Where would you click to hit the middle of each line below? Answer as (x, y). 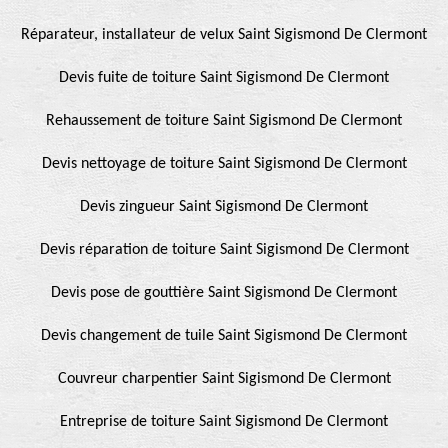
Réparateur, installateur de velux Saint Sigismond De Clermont (224, 34)
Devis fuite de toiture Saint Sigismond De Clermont (224, 77)
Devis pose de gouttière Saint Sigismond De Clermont (224, 292)
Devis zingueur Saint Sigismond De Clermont (224, 206)
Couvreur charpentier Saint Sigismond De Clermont (224, 378)
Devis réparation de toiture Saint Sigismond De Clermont (224, 249)
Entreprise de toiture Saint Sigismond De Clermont (224, 421)
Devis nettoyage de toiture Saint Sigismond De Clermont (224, 163)
